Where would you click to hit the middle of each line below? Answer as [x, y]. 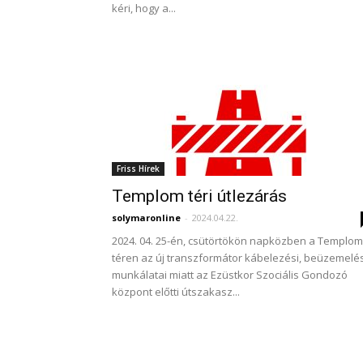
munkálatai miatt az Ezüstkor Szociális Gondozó [230, 275]
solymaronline [146, 218]
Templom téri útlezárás [199, 196]
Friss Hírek [138, 169]
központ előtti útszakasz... [176, 292]
